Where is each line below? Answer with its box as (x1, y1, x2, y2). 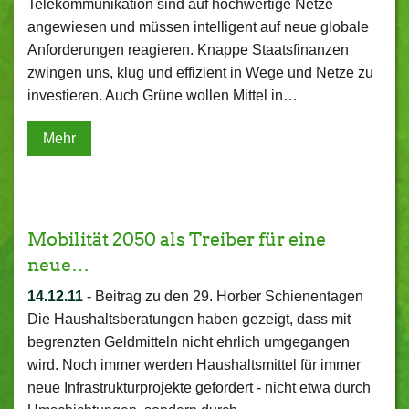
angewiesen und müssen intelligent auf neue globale (27, 19, 369, 35)
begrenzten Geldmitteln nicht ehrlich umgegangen (27, 334, 350, 350)
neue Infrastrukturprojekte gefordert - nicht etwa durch (27, 380, 371, 395)
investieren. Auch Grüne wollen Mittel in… (27, 88, 298, 103)
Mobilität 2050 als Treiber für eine (27, 228, 326, 250)
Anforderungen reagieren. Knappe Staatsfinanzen (27, 42, 349, 58)
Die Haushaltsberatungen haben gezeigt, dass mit (27, 311, 351, 327)
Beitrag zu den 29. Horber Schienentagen (95, 288, 363, 304)
